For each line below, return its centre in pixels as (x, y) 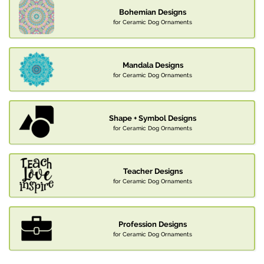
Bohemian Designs (153, 12)
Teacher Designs (153, 171)
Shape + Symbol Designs (153, 118)
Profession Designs (153, 225)
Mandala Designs (153, 65)
